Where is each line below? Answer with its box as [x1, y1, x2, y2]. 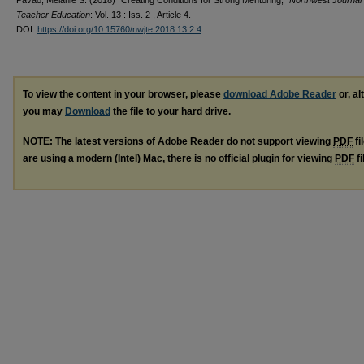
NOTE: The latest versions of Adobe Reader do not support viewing [23, 135, 333, 147]
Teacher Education [16, 10, 90, 19]
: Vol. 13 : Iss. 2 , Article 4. [90, 10, 191, 19]
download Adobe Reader [223, 89, 336, 100]
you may [23, 106, 65, 117]
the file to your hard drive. [110, 106, 231, 117]
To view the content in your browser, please [23, 89, 223, 100]
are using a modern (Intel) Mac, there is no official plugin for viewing [23, 152, 335, 164]
